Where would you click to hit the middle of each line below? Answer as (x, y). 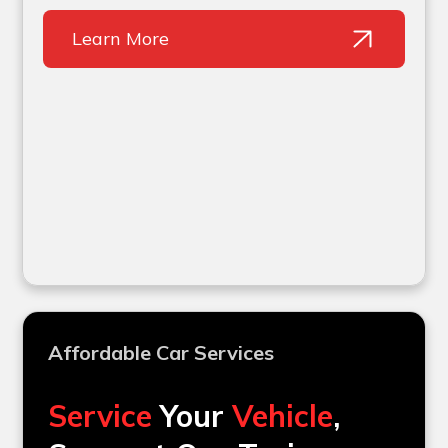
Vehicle (283, 416)
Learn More (121, 39)
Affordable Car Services (161, 353)
